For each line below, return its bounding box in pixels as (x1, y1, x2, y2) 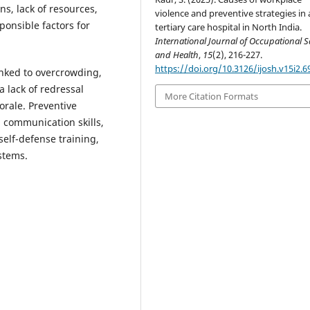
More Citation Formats (165, 89, 259, 102)
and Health (155, 48, 199, 61)
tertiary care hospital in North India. (155, 20, 302, 33)
